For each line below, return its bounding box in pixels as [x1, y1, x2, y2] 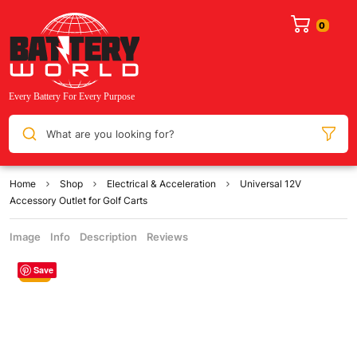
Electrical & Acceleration [107, 178, 216, 190]
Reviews [147, 230, 188, 244]
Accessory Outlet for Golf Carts [10, 194, 147, 207]
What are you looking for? [45, 127, 175, 140]
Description [80, 230, 137, 244]
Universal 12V [240, 178, 301, 190]
